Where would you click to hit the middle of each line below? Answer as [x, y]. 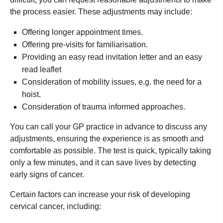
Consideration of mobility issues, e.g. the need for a [112, 82]
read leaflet [42, 69]
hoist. [31, 94]
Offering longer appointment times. [82, 32]
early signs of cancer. [47, 174]
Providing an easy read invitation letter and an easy [112, 57]
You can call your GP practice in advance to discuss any [109, 126]
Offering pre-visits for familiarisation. [85, 44]
